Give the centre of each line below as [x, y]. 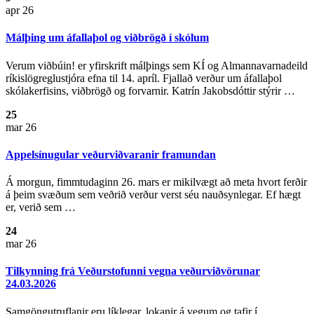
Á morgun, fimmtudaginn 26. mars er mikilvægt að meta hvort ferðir [156, 182]
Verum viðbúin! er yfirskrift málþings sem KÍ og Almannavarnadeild [157, 65]
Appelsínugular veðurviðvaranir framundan [111, 154]
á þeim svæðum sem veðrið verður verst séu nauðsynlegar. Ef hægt [153, 195]
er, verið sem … [41, 207]
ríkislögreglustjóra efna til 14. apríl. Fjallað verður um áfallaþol [144, 78]
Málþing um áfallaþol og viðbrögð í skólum [107, 38]
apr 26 [20, 10]
